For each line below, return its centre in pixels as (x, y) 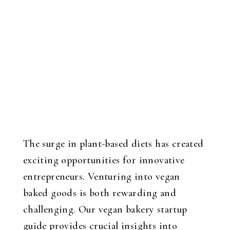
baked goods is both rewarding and (99, 193)
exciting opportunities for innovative (104, 160)
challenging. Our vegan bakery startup (105, 209)
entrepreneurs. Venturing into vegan (101, 177)
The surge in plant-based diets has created (113, 144)
